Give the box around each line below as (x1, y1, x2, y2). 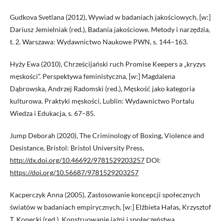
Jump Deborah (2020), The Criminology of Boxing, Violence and (10, 131, 204, 140)
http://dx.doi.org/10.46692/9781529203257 (10, 156, 145, 165)
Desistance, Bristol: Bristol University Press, (10, 144, 144, 152)
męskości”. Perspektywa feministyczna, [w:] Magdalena (10, 72, 175, 81)
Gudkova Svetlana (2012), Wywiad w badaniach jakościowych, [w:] (10, 13, 211, 22)
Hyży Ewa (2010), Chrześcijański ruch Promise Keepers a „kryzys (10, 60, 206, 69)
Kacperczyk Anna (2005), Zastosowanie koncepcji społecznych (10, 190, 200, 199)
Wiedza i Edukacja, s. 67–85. (10, 109, 95, 118)
